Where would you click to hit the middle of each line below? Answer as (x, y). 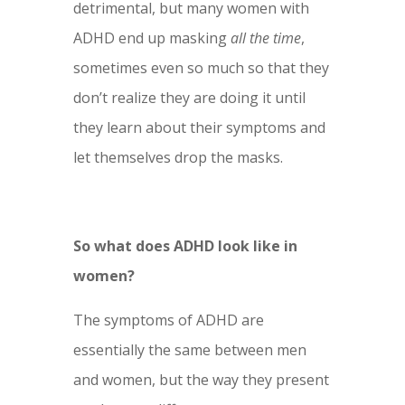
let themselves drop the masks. (178, 158)
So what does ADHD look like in (185, 246)
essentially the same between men (189, 350)
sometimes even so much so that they (201, 68)
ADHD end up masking (151, 38)
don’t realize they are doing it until (189, 98)
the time (275, 38)
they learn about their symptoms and (199, 128)
